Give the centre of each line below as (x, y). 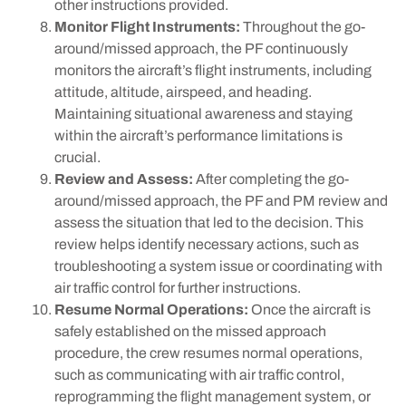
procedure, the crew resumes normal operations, (208, 353)
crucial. (79, 158)
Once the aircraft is (311, 310)
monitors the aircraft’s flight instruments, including (213, 71)
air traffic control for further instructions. (179, 288)
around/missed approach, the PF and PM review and (221, 201)
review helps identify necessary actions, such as (207, 245)
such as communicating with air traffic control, (199, 375)
